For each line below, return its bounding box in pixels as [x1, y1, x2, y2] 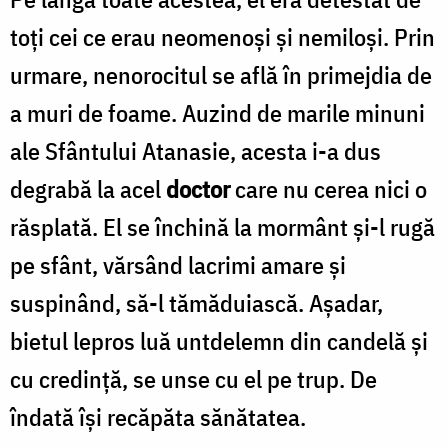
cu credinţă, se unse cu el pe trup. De [10, 362, 377, 395]
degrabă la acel [10, 172, 166, 205]
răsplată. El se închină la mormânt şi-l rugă [10, 210, 435, 243]
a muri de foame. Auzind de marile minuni [10, 96, 425, 129]
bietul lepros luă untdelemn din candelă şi [10, 324, 428, 357]
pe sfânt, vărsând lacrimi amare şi [10, 248, 346, 281]
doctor [166, 172, 235, 205]
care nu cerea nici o [235, 172, 427, 205]
